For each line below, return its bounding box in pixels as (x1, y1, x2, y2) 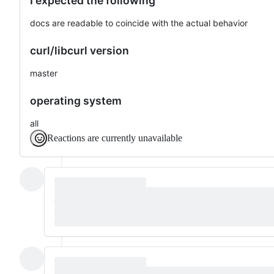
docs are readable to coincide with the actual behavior (30, 17, 248, 28)
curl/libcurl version (30, 43, 129, 57)
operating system (30, 94, 122, 107)
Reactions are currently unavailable (47, 132, 182, 143)
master (30, 67, 57, 78)
